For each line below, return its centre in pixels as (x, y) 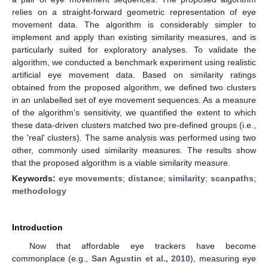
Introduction (37, 227)
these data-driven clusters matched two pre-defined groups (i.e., (134, 125)
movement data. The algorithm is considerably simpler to (134, 24)
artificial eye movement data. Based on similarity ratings (134, 74)
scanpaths (232, 178)
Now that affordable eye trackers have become (142, 246)
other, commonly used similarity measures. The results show (134, 150)
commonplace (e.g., (52, 258)
